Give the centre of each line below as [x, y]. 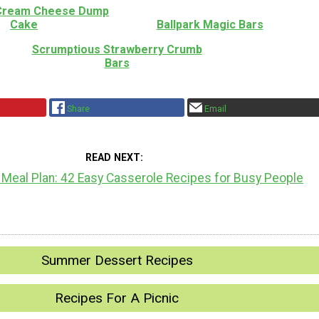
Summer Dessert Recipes [117, 260]
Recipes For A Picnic [117, 298]
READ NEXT [113, 157]
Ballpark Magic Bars [210, 25]
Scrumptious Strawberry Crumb [117, 50]
